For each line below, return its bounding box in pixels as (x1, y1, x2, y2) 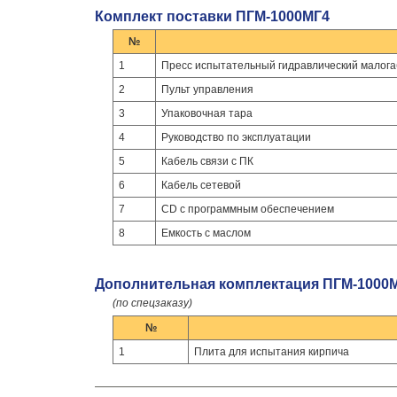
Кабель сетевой (161, 179, 241, 191)
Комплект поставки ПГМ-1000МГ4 (95, 9, 330, 24)
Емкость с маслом (161, 227, 251, 239)
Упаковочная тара (161, 107, 253, 120)
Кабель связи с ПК (161, 155, 253, 167)
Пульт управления (161, 83, 253, 96)
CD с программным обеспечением (161, 203, 334, 215)
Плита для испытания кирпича (194, 346, 349, 358)
